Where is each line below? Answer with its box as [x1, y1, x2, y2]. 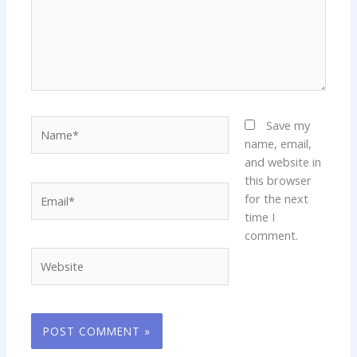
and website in [244, 154, 321, 171]
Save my [265, 117, 310, 134]
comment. [244, 227, 298, 244]
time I [244, 209, 275, 226]
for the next [244, 190, 308, 207]
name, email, [244, 135, 312, 152]
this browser [244, 172, 312, 189]
